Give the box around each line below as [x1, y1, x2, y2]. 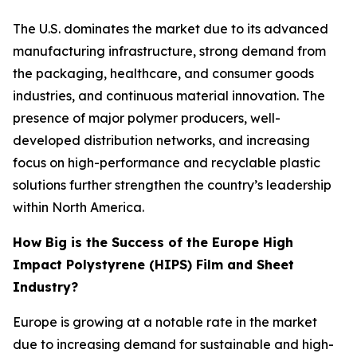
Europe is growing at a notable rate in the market [13, 314, 317, 331]
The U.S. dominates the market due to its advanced [13, 21, 328, 37]
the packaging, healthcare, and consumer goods [13, 65, 314, 82]
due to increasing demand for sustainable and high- [13, 336, 334, 353]
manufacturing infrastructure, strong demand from [13, 43, 326, 60]
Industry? [13, 279, 78, 296]
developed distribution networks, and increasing [13, 132, 310, 149]
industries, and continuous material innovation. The [13, 88, 325, 104]
